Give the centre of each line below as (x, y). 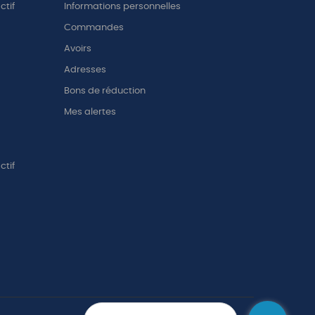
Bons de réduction (105, 91)
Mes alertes (90, 112)
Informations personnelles (122, 7)
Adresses (85, 70)
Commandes (94, 28)
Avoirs (78, 49)
